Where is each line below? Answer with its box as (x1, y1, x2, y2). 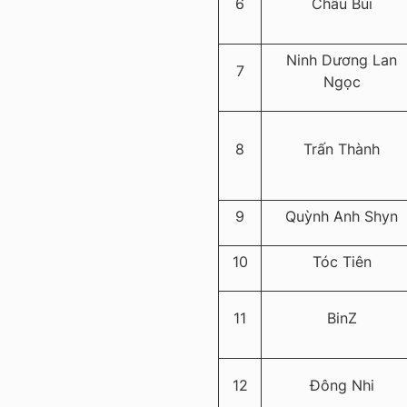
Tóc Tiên (312, 253, 372, 272)
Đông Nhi (309, 376, 374, 395)
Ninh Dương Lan (286, 51, 397, 70)
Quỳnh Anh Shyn (285, 207, 398, 226)
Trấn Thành (303, 140, 380, 159)
